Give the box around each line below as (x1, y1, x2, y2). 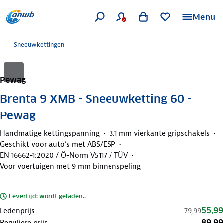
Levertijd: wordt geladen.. (9, 192, 86, 200)
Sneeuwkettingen (14, 40, 64, 49)
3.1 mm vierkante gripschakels (110, 128, 210, 138)
